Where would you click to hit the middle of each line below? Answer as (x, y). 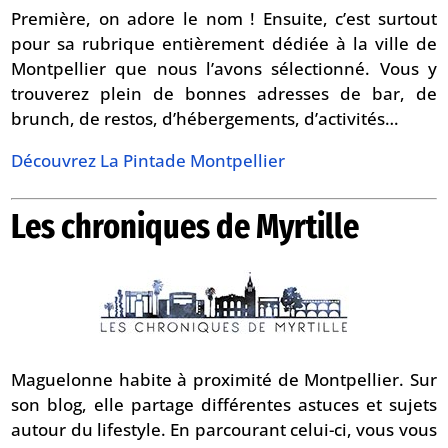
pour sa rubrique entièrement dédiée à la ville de (224, 43)
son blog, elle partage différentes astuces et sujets (224, 404)
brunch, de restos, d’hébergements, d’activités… (205, 118)
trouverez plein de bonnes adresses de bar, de (224, 93)
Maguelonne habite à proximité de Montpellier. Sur (224, 379)
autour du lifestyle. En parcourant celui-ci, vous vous (224, 429)
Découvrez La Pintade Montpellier (148, 160)
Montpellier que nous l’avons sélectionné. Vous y (224, 68)
